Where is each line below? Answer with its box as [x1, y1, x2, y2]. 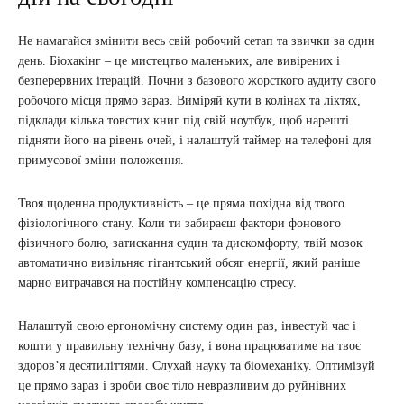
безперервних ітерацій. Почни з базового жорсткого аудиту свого [18, 74, 376, 88]
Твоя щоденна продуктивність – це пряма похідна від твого [18, 197, 344, 211]
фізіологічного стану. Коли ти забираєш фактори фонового [18, 216, 341, 231]
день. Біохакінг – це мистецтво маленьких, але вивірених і [18, 54, 340, 69]
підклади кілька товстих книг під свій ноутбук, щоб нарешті [18, 114, 349, 128]
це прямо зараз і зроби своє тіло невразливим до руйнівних [18, 379, 346, 393]
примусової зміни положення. [18, 153, 184, 168]
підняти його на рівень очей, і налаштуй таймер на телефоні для [18, 133, 371, 148]
